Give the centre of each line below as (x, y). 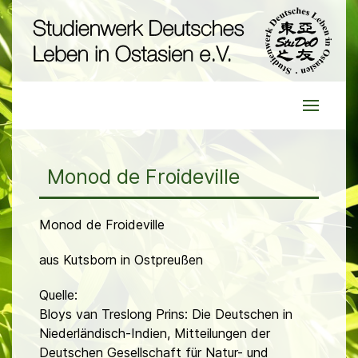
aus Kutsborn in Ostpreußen (121, 260)
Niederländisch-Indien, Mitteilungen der (155, 334)
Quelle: (58, 295)
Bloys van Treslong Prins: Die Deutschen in (166, 314)
